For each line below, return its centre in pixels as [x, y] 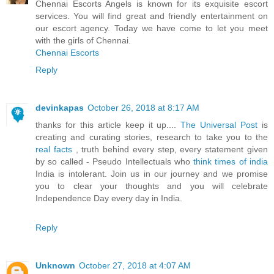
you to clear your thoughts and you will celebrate [152, 186]
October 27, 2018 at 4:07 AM [135, 266]
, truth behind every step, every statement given [172, 150]
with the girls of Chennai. [83, 41]
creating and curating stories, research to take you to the [152, 137]
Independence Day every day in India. [109, 198]
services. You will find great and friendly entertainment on [152, 16]
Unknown [55, 266]
